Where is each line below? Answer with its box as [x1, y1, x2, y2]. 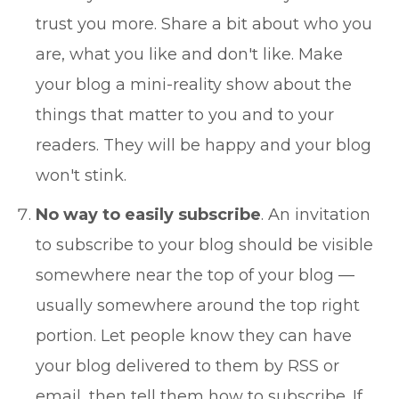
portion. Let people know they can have [36, 326, 352, 346]
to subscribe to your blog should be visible [36, 235, 373, 255]
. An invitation [261, 205, 370, 224]
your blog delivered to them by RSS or [36, 356, 339, 376]
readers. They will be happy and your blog [36, 135, 371, 155]
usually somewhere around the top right [36, 296, 360, 315]
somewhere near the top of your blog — [36, 265, 354, 285]
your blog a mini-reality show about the [36, 75, 352, 94]
